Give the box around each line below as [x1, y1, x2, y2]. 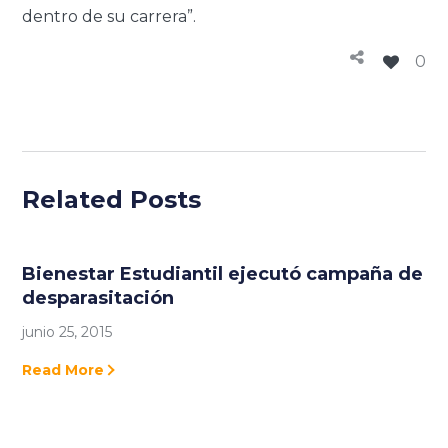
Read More [22, 361, 105, 380]
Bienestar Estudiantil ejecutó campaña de [22, 263, 424, 286]
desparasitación [22, 287, 175, 310]
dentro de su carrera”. [22, 7, 197, 27]
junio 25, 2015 [22, 323, 113, 342]
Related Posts [22, 185, 202, 215]
